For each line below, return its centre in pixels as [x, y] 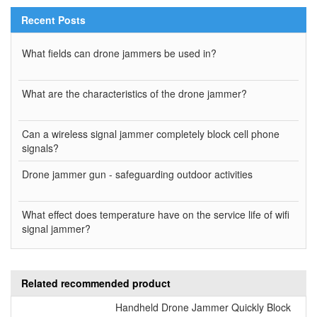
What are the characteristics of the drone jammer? [134, 94]
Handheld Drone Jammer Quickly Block [203, 307]
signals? [40, 148]
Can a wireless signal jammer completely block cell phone [151, 134]
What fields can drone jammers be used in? [119, 53]
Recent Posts [53, 20]
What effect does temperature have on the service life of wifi [156, 215]
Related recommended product [96, 283]
